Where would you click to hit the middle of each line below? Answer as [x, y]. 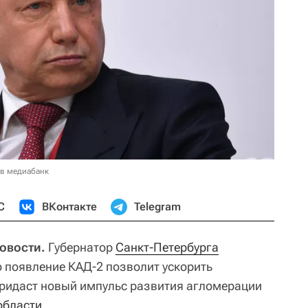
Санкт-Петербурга [167, 247]
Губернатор [80, 247]
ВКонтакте [69, 206]
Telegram [157, 206]
